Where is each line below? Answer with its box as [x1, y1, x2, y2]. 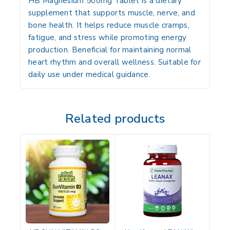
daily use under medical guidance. [28, 69, 150, 80]
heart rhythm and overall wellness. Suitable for [28, 57, 201, 68]
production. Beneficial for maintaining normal [28, 45, 191, 55]
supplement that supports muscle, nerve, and [28, 8, 195, 18]
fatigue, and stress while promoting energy [28, 32, 187, 43]
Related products [65, 110, 165, 127]
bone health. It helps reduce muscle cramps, [28, 20, 189, 31]
